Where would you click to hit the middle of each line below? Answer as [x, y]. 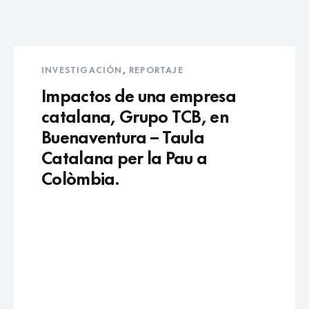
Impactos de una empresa [139, 94]
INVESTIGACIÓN [82, 69]
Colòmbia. [81, 177]
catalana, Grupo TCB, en [135, 115]
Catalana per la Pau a [124, 156]
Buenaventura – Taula [123, 136]
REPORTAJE [156, 69]
